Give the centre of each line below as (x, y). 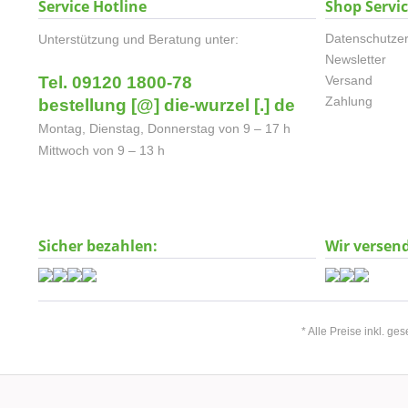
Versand (349, 80)
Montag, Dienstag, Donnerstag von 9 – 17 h (164, 128)
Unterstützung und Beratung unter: (138, 39)
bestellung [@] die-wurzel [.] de (167, 105)
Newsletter (356, 59)
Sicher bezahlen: (98, 246)
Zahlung (349, 101)
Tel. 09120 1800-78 (115, 82)
